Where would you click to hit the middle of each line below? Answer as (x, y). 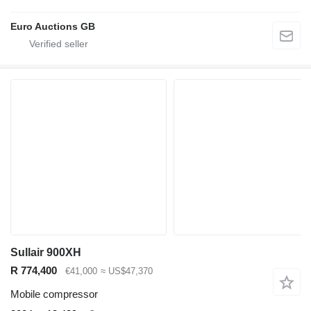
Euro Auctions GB (53, 26)
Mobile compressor (54, 294)
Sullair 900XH (46, 252)
